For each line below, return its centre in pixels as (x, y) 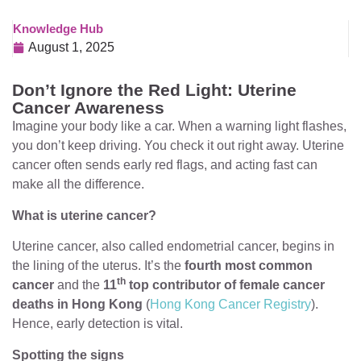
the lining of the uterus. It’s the (98, 266)
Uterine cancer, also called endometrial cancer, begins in (173, 247)
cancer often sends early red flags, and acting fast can (165, 165)
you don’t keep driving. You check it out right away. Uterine (178, 146)
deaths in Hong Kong (77, 305)
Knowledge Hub (58, 29)
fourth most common (249, 266)
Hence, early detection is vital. (98, 324)
